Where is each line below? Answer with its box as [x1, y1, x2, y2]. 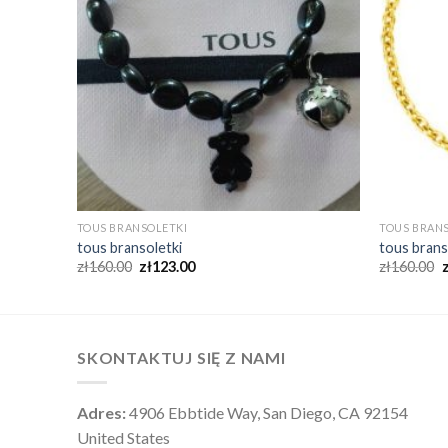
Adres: [77, 402, 126, 422]
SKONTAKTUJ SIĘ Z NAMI [77, 347, 286, 367]
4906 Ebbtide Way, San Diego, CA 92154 [126, 402, 408, 422]
